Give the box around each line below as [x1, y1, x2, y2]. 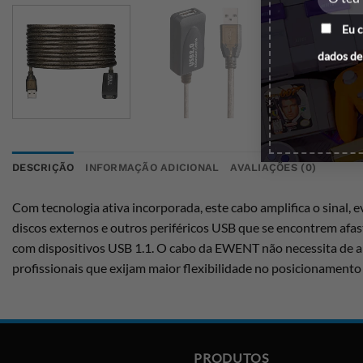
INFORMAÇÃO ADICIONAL [85, 160, 220, 173]
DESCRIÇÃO [12, 160, 75, 173]
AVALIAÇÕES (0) [230, 160, 317, 173]
